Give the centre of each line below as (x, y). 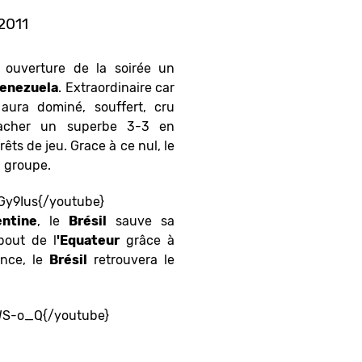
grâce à (147, 241)
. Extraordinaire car (116, 88)
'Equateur (88, 241)
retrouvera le (131, 260)
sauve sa (141, 221)
